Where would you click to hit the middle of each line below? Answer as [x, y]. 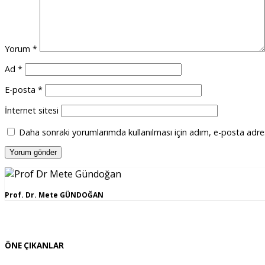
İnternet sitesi [32, 111]
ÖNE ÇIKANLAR [34, 245]
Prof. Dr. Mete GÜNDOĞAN [54, 195]
